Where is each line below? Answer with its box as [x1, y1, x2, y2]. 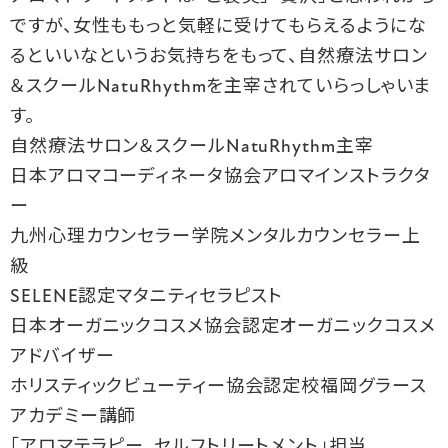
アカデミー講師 [10, 407, 137, 427]
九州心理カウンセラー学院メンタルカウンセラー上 [10, 227, 421, 247]
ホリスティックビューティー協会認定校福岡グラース [10, 377, 427, 397]
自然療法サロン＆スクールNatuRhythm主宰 [10, 137, 374, 157]
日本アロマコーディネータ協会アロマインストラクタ [10, 167, 431, 187]
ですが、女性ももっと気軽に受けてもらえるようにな [10, 17, 427, 37]
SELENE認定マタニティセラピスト [10, 287, 284, 307]
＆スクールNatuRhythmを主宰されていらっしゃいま [10, 77, 433, 97]
